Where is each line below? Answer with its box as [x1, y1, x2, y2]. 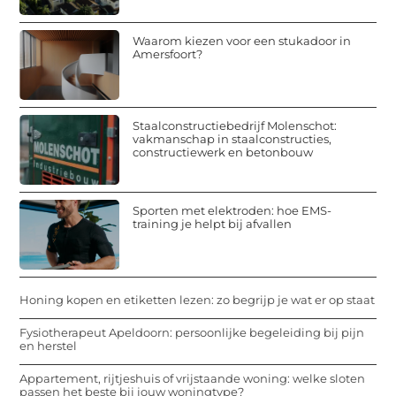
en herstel [19, 338, 78, 353]
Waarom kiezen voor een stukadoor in [133, 33, 352, 48]
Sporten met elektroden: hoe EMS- [133, 202, 332, 217]
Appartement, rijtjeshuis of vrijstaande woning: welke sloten [19, 370, 366, 385]
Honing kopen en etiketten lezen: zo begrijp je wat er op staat [19, 292, 376, 307]
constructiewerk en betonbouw [133, 144, 314, 159]
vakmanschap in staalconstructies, [133, 131, 332, 146]
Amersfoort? [133, 46, 203, 61]
